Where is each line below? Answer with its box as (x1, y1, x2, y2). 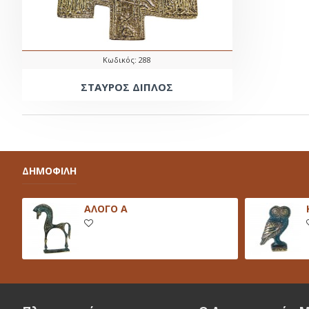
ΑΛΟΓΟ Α (83, 202, 128, 216)
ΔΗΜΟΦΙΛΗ (22, 164, 77, 178)
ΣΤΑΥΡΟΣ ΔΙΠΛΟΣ (81, 79, 174, 94)
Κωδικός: (103, 54, 137, 65)
